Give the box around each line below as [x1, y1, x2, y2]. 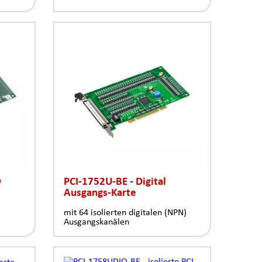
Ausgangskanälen [64, 216, 129, 226]
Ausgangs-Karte [64, 185, 136, 198]
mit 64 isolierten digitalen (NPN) [64, 206, 187, 217]
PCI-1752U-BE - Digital [64, 174, 166, 187]
